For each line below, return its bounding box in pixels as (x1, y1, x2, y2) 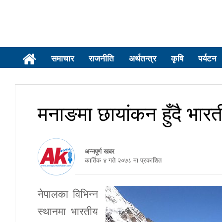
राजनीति (89, 52, 114, 64)
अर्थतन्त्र (129, 52, 156, 64)
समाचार (51, 52, 74, 64)
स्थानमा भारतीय (38, 205, 99, 218)
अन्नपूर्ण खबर (85, 146, 116, 156)
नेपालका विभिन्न (38, 188, 99, 200)
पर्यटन (198, 52, 217, 64)
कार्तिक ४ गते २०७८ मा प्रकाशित (75, 155, 162, 165)
